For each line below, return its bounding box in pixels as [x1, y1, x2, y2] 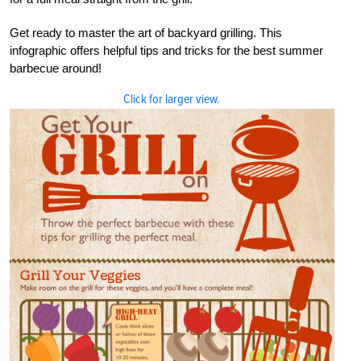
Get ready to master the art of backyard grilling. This [10, 26, 282, 40]
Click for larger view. [123, 91, 221, 108]
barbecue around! [10, 61, 102, 76]
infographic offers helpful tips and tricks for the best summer [10, 44, 323, 58]
